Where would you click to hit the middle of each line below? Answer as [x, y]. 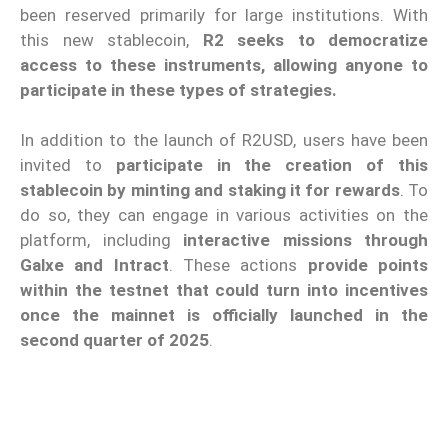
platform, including [101, 240]
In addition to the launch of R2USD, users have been [224, 140]
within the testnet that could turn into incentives [224, 290]
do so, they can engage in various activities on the [224, 215]
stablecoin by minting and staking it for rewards [210, 190]
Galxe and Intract [94, 265]
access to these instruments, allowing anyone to [224, 64]
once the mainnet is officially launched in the [224, 315]
